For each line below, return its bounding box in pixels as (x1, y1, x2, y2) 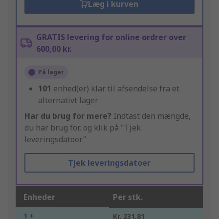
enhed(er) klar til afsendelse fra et (53, 83, 179, 94)
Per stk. (113, 192, 143, 203)
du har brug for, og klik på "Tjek (24, 122, 141, 133)
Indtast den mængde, (111, 110, 191, 122)
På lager (38, 68, 64, 77)
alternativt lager (38, 95, 98, 106)
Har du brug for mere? (24, 110, 111, 122)
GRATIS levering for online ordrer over (36, 32, 186, 43)
